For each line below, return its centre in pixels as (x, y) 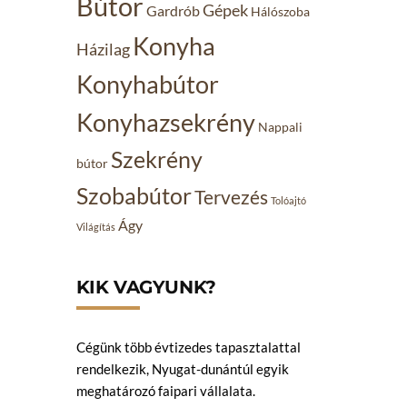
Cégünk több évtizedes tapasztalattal (188, 347)
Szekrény (156, 159)
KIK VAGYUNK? (146, 287)
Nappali (280, 127)
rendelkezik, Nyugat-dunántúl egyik (182, 369)
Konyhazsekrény (165, 123)
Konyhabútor (147, 84)
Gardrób (173, 10)
